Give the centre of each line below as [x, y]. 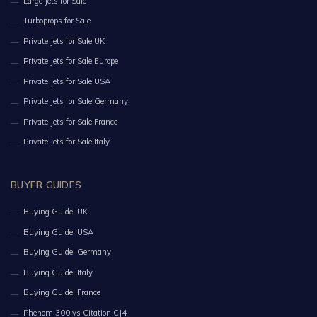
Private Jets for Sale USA [67, 81]
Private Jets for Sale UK [64, 41]
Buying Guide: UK [56, 211]
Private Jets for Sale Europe [71, 60]
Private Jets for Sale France [70, 121]
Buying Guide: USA [58, 232]
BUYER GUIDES [46, 184]
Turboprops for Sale [57, 20]
